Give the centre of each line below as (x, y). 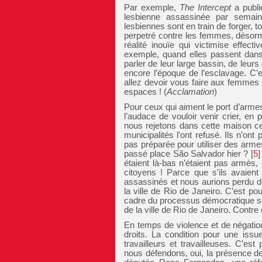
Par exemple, (152, 7)
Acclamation (190, 92)
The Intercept (206, 7)
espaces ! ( (145, 92)
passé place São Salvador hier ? (186, 154)
